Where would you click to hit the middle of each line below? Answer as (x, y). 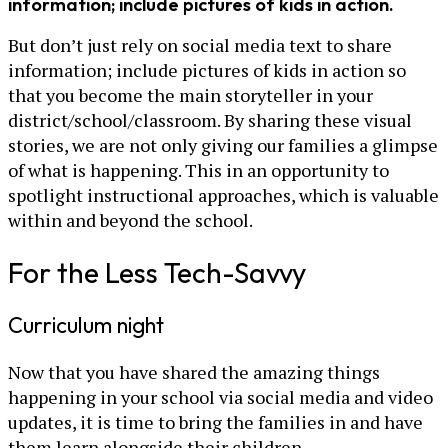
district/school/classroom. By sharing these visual (210, 119)
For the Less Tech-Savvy (157, 273)
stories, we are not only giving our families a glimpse (223, 144)
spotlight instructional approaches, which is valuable (223, 194)
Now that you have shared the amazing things (194, 372)
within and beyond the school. (130, 219)
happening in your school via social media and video (220, 397)
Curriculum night (86, 325)
